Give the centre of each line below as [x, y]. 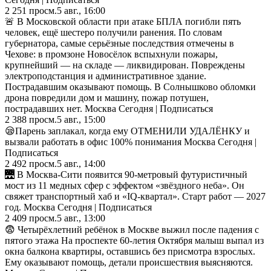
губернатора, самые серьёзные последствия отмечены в [119, 43]
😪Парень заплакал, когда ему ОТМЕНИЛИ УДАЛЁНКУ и [127, 131]
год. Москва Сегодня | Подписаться [78, 207]
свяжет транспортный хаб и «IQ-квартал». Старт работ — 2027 [135, 196]
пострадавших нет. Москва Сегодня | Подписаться [109, 108]
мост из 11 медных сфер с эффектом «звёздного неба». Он [125, 185]
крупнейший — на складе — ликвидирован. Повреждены [125, 65]
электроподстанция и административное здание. [106, 76]
